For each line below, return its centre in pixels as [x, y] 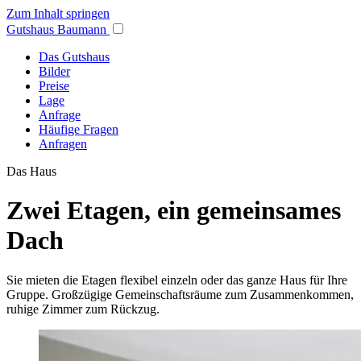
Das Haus [31, 171]
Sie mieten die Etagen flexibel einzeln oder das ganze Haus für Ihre [177, 280]
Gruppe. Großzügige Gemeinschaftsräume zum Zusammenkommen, [180, 294]
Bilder [54, 71]
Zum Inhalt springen [58, 13]
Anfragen [63, 144]
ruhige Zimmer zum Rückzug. [83, 309]
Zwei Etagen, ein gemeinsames [174, 211]
